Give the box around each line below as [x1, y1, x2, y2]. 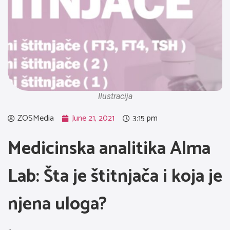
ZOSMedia [17, 111, 54, 125]
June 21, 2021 [72, 111, 114, 125]
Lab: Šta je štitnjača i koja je [8, 162, 222, 191]
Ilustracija [98, 91, 132, 101]
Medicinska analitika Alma [8, 134, 210, 164]
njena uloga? [8, 189, 107, 219]
